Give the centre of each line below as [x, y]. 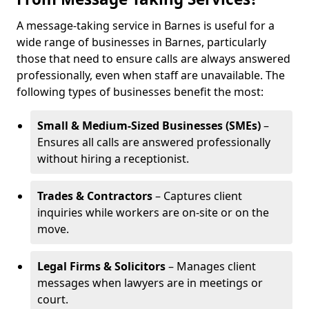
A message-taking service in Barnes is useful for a [146, 26]
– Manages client [211, 266]
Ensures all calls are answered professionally [154, 142]
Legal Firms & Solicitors [101, 266]
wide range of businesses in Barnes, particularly [141, 42]
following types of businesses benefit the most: [140, 92]
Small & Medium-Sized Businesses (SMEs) [149, 126]
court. [53, 299]
